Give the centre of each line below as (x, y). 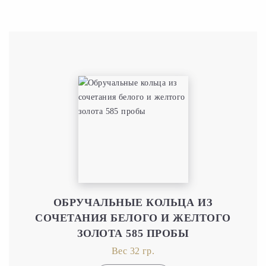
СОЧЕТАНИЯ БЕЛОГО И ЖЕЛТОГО (133, 218)
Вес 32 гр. (133, 251)
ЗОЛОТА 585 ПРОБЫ (133, 233)
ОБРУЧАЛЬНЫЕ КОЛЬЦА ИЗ (133, 202)
